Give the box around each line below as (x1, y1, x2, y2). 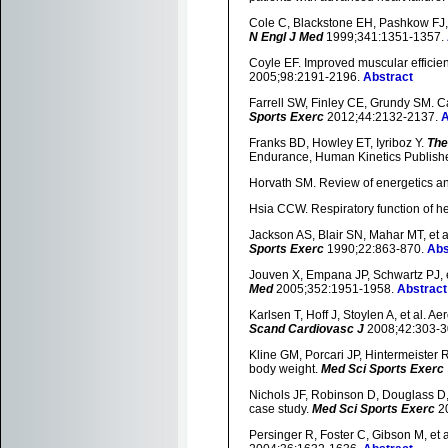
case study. (249, 402, 312, 416)
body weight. (249, 362, 321, 376)
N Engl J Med (249, 30, 323, 44)
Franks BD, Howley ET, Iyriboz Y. (249, 136, 427, 150)
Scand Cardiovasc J (249, 322, 364, 336)
